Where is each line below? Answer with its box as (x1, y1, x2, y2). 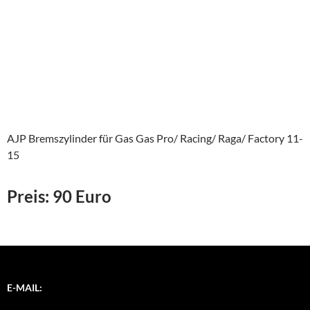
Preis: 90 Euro (7, 186, 111, 207)
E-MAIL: (7, 282, 42, 294)
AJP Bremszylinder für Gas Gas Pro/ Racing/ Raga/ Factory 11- (7, 131, 303, 145)
